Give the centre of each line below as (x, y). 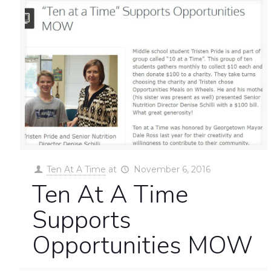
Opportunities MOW (143, 246)
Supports (82, 220)
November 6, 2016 (172, 170)
